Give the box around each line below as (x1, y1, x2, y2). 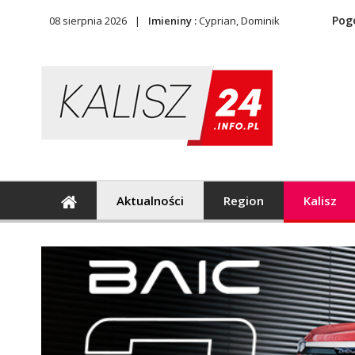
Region (223, 192, 264, 208)
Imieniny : (148, 13, 199, 28)
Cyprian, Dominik (199, 13, 280, 28)
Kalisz (303, 192, 337, 208)
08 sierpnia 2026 (49, 13, 127, 28)
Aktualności (116, 192, 184, 208)
